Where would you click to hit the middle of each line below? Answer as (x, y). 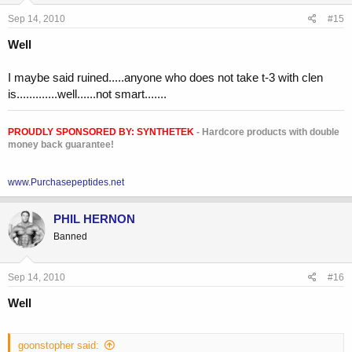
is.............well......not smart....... (87, 94)
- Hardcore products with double (267, 132)
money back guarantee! (61, 145)
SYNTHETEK (165, 132)
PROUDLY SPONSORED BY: (72, 132)
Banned (70, 237)
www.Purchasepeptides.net (66, 183)
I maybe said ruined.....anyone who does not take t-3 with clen (165, 78)
